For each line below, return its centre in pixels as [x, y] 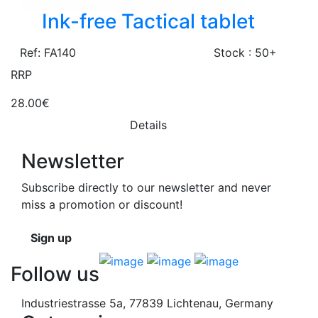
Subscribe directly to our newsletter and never [146, 188]
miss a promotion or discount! [102, 205]
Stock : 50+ [245, 53]
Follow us [55, 274]
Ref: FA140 [48, 53]
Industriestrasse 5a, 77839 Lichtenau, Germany [147, 303]
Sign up [51, 238]
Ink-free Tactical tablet [148, 22]
